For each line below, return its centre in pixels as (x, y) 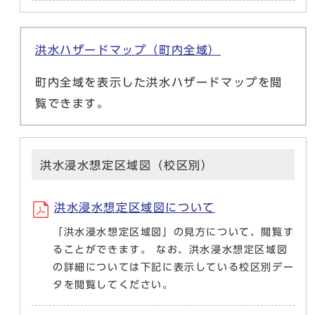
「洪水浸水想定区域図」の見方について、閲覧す (174, 232)
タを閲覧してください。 (113, 285)
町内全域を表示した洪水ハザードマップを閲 (159, 82)
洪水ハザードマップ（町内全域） (128, 50)
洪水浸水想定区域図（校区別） (127, 165)
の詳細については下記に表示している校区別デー (174, 267)
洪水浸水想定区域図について (135, 207)
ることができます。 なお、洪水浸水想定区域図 (171, 250)
